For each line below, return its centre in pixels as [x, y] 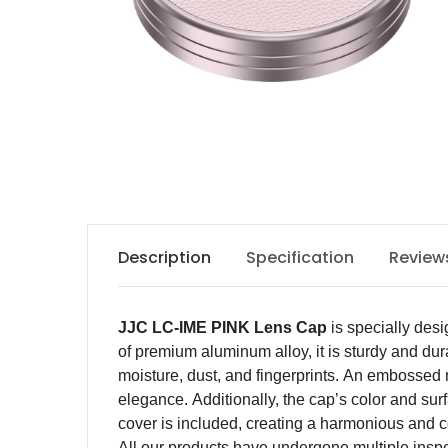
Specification [300, 257]
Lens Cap [288, 327]
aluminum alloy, [256, 351]
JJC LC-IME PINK [184, 327]
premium [166, 351]
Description [164, 257]
